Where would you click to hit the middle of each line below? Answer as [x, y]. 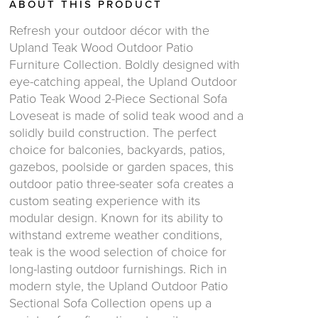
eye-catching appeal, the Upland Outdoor [123, 82]
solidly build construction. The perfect [113, 133]
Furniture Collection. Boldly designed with [125, 65]
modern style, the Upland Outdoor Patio [119, 286]
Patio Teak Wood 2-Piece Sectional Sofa [118, 99]
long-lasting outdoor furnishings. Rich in [118, 269]
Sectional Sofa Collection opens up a [110, 303]
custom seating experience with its [105, 201]
